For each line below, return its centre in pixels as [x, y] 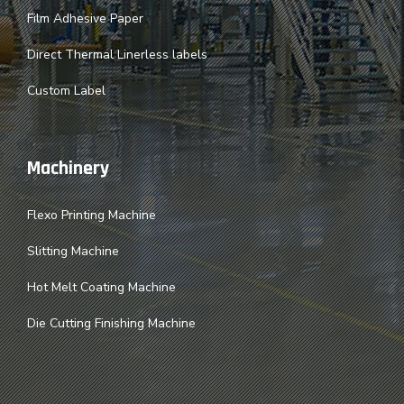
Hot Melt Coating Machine [101, 287]
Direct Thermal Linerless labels [117, 54]
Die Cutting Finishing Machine [111, 323]
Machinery [68, 168]
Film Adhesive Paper [85, 18]
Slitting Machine [73, 251]
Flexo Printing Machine [92, 215]
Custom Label [66, 90]
